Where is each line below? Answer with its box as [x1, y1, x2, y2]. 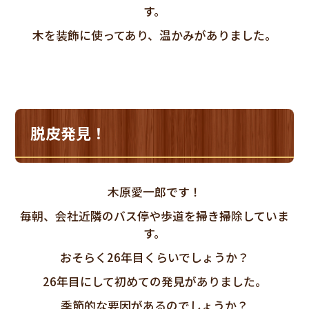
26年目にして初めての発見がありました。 [42, 272, 267, 290]
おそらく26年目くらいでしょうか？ [60, 248, 249, 266]
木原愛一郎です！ [108, 183, 201, 200]
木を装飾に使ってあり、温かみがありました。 [32, 26, 277, 43]
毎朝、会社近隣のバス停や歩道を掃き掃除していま [20, 207, 289, 224]
